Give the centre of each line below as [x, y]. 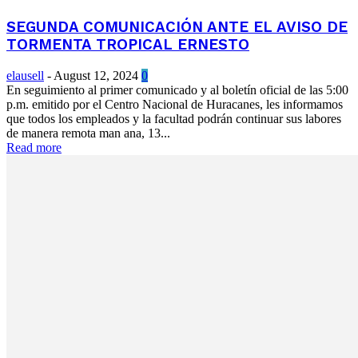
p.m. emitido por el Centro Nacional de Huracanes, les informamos [175, 104]
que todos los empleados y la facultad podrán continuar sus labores [174, 118]
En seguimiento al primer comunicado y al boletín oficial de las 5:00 [177, 89]
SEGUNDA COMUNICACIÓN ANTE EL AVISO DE [177, 27]
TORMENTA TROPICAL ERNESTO [128, 44]
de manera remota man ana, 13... [88, 133]
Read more [34, 147]
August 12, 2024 [96, 75]
